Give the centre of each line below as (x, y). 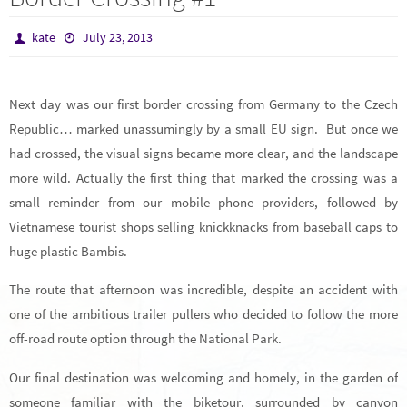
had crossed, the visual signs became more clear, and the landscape (203, 154)
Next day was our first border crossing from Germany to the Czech (203, 104)
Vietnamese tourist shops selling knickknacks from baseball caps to (203, 227)
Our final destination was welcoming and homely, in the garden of (203, 377)
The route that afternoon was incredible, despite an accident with (203, 290)
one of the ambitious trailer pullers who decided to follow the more (203, 314)
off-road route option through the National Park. (145, 339)
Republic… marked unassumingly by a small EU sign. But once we (203, 129)
